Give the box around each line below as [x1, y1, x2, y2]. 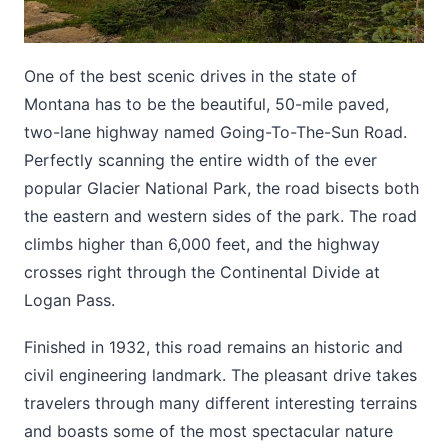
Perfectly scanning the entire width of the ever [24, 150, 377, 171]
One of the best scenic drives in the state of [24, 66, 357, 87]
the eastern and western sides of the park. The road [24, 206, 417, 227]
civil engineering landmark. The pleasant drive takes [24, 365, 417, 386]
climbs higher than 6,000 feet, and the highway [24, 234, 380, 255]
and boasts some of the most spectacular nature [24, 421, 393, 442]
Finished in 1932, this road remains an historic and [24, 337, 403, 358]
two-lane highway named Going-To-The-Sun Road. [24, 122, 407, 143]
